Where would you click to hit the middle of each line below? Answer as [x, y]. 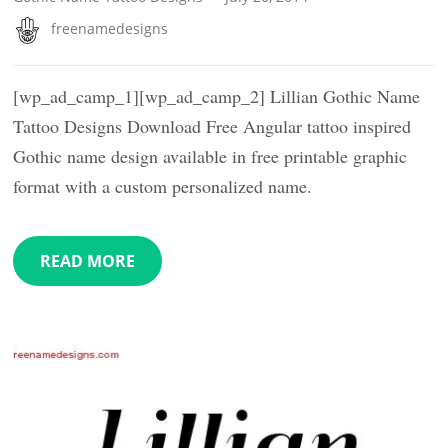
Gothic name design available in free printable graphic [210, 156]
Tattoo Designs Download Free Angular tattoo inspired [212, 126]
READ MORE [88, 261]
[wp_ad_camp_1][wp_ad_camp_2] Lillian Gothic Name [217, 96]
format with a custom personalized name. [163, 186]
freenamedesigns [110, 29]
